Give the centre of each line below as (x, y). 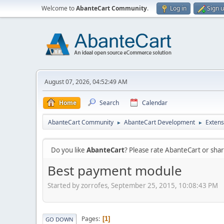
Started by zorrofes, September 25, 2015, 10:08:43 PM (133, 185)
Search (109, 103)
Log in (178, 8)
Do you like (69, 150)
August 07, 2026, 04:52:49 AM (86, 82)
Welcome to (59, 8)
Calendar (155, 103)
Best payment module (115, 170)
